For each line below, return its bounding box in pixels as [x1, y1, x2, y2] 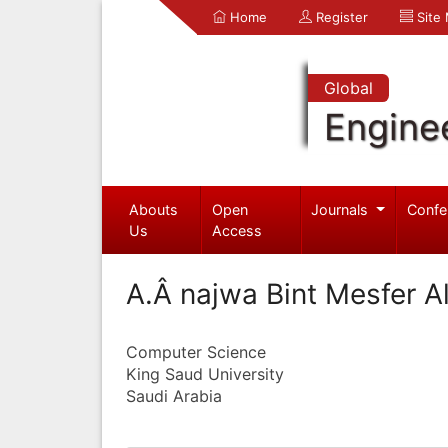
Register [312, 9, 368, 25]
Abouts [128, 200, 178, 218]
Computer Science [126, 341, 266, 362]
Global [323, 78, 373, 98]
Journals [311, 200, 373, 218]
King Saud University [126, 363, 284, 384]
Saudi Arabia [126, 385, 222, 406]
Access [212, 221, 263, 239]
